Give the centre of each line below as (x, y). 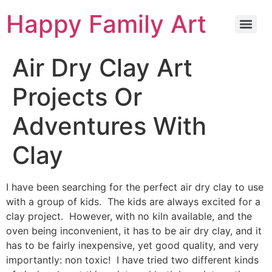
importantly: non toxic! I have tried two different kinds (132, 260)
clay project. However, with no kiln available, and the (129, 216)
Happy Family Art (106, 24)
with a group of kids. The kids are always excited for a (133, 202)
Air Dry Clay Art (102, 68)
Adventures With (109, 126)
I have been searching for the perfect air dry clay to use (135, 187)
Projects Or (77, 97)
